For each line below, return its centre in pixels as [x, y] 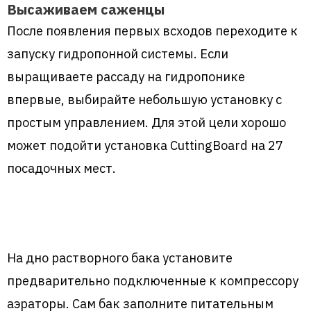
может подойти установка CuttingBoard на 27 [145, 145]
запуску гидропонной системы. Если [118, 53]
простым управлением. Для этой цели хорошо [146, 122]
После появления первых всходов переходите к [152, 30]
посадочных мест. [61, 168]
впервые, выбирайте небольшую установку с [144, 99]
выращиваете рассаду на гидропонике [126, 76]
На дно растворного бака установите [120, 258]
